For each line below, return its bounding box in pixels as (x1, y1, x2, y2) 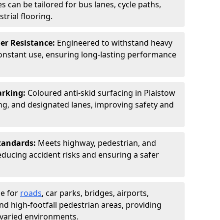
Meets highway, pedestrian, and (38, 137, 156, 148)
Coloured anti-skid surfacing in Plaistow (27, 87, 175, 98)
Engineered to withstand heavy (57, 37, 172, 48)
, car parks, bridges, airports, (42, 188, 149, 198)
